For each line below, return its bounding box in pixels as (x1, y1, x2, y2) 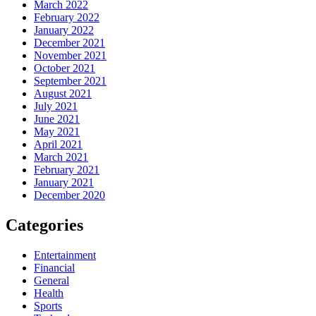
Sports (34, 300, 62, 312)
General (34, 274, 69, 287)
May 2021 (34, 126, 80, 138)
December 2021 (34, 37, 105, 49)
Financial (34, 262, 75, 274)
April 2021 (34, 138, 83, 151)
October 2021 (34, 62, 95, 75)
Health (34, 287, 63, 300)
